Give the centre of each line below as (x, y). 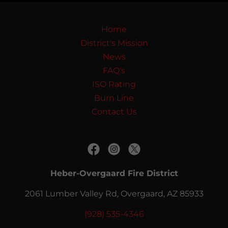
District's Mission (114, 43)
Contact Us (114, 112)
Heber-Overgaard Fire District (114, 173)
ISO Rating (114, 84)
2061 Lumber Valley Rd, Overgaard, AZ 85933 (114, 194)
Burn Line (114, 98)
